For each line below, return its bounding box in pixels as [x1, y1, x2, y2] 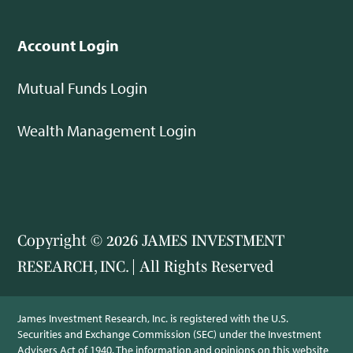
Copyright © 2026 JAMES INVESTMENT [17, 232, 285, 250]
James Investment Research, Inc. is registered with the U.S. [17, 311, 289, 326]
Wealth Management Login [17, 121, 197, 141]
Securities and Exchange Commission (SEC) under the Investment [17, 327, 322, 342]
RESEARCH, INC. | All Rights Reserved [17, 258, 275, 276]
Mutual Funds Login [17, 78, 148, 98]
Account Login [17, 35, 120, 56]
